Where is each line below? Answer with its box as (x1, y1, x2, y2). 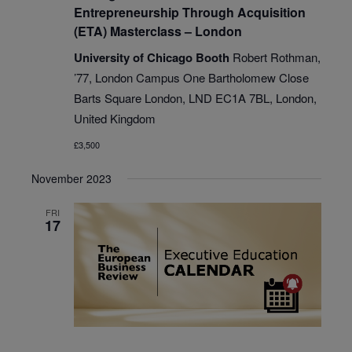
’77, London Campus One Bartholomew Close (73, 69, 309, 86)
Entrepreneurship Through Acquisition (73, 3, 306, 22)
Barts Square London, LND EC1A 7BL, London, (73, 90, 317, 107)
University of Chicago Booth (73, 49, 233, 67)
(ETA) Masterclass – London (73, 22, 242, 41)
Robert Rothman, (232, 49, 321, 66)
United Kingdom (73, 110, 156, 127)
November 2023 (31, 170, 112, 187)
